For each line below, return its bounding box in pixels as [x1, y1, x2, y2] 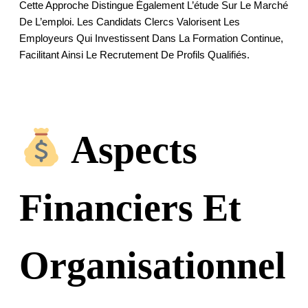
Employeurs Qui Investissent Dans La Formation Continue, [19, 32, 283, 44]
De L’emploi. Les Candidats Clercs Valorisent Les [19, 15, 240, 27]
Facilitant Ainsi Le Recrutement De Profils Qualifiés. [19, 48, 250, 60]
